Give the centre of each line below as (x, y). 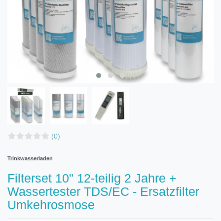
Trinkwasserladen (30, 158)
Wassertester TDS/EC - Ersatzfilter (103, 191)
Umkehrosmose (51, 204)
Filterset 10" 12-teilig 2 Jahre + (92, 178)
